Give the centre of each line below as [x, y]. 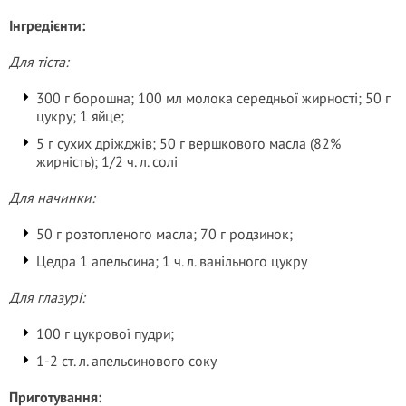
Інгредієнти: [47, 25]
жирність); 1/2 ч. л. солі [107, 161]
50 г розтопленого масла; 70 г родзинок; [164, 234]
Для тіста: [39, 62]
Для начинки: [52, 198]
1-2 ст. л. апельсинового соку [126, 361]
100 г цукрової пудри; [105, 333]
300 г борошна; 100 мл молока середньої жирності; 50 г [213, 98]
